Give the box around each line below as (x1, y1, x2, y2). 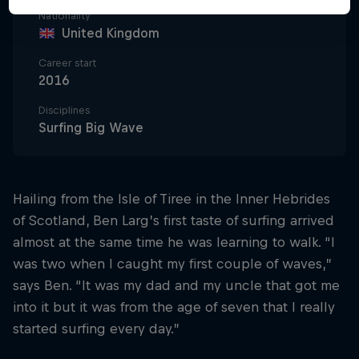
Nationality (38, 10, 91, 22)
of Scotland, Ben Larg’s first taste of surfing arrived (13, 212, 334, 228)
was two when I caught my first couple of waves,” (13, 256, 332, 272)
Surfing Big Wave (38, 120, 143, 135)
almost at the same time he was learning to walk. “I (13, 234, 335, 250)
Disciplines (38, 104, 90, 116)
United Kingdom (62, 26, 159, 40)
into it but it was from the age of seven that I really (13, 299, 335, 315)
